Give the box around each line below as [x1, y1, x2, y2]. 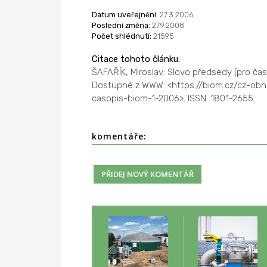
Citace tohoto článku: [91, 53, 180, 64]
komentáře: [91, 130, 147, 142]
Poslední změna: [91, 20, 150, 30]
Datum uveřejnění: [91, 10, 158, 19]
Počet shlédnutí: [91, 31, 151, 41]
